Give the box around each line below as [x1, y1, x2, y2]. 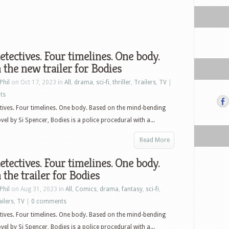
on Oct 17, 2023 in [10, 79, 64, 86]
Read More [140, 136, 170, 144]
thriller [112, 79, 131, 86]
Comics [75, 186, 97, 193]
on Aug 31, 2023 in [10, 186, 65, 193]
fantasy [122, 186, 143, 193]
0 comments [31, 198, 66, 205]
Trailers [134, 79, 156, 86]
